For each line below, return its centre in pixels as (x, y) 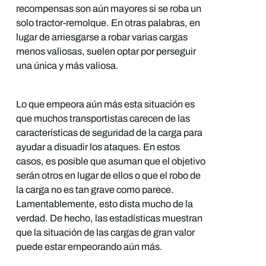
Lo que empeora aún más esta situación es (105, 104)
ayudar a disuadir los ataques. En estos (98, 147)
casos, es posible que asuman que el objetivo (110, 161)
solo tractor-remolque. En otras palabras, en (108, 23)
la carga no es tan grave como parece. (95, 189)
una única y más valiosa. (67, 66)
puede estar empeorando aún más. (89, 246)
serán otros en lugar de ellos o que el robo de (108, 175)
